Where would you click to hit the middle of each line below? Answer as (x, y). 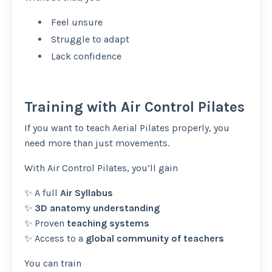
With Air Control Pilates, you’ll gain (101, 168)
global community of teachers (155, 239)
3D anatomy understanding (97, 208)
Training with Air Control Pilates (134, 107)
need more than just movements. (97, 143)
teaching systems (108, 223)
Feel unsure (76, 22)
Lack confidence (85, 56)
